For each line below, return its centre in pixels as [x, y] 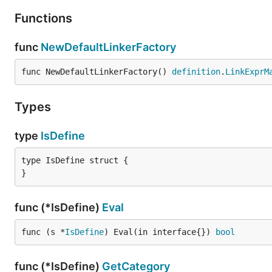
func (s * [43, 232]
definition [196, 72]
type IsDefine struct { [75, 160]
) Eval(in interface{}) [160, 232]
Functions [45, 18]
